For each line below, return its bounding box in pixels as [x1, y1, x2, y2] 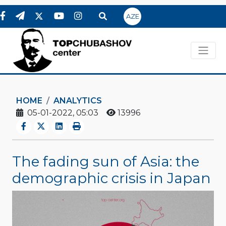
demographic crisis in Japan [12, 169, 211, 187]
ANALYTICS [53, 96, 102, 105]
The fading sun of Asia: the [12, 152, 199, 170]
